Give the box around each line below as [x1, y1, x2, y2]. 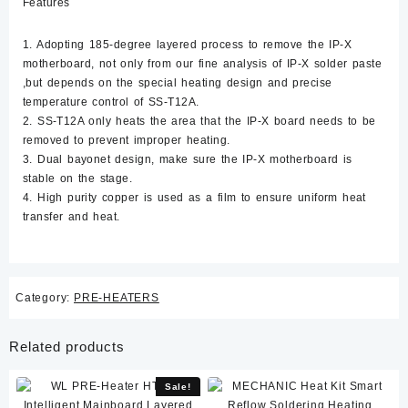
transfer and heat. [23, 210, 120, 223]
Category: [15, 291, 74, 304]
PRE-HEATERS [74, 291, 159, 304]
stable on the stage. [23, 172, 133, 185]
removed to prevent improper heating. [23, 134, 230, 147]
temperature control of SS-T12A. [23, 96, 199, 108]
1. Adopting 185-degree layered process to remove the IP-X [23, 38, 352, 51]
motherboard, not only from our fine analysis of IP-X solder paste [23, 57, 382, 70]
